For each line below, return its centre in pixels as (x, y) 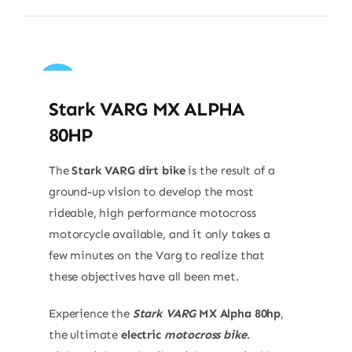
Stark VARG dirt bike (128, 170)
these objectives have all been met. (143, 276)
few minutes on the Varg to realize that (157, 255)
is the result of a (230, 170)
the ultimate (85, 334)
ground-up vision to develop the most (151, 191)
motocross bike (205, 334)
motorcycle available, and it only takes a (159, 234)
